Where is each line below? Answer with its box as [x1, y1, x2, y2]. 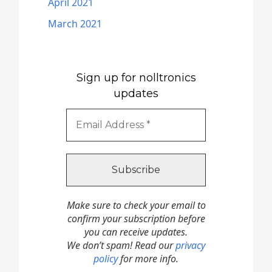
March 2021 [48, 17, 103, 30]
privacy [175, 239, 205, 253]
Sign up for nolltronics [76, 70, 196, 84]
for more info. [118, 252, 178, 266]
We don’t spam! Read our [67, 239, 175, 253]
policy [93, 252, 118, 266]
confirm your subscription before [67, 212, 205, 226]
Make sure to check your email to [66, 199, 206, 212]
